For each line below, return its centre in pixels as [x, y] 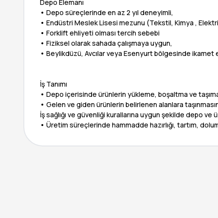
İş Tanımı [54, 84]
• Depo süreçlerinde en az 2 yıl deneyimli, [107, 12]
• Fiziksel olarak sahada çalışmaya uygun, [106, 43]
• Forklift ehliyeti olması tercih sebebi [100, 33]
